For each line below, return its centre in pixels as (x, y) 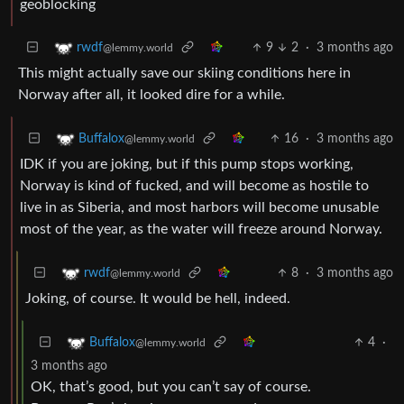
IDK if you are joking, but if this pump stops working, (187, 164)
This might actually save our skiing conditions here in (184, 73)
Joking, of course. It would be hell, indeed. (158, 298)
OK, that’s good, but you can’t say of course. (171, 386)
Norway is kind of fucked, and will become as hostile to (194, 185)
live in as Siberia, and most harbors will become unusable (199, 207)
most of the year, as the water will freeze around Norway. (201, 229)
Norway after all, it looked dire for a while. (151, 94)
